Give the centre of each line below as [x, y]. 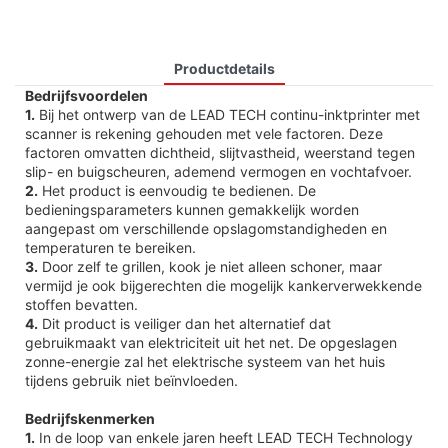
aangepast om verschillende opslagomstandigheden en [206, 228]
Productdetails [224, 68]
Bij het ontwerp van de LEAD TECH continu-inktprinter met [227, 114]
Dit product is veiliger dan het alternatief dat [184, 323]
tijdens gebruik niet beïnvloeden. [131, 380]
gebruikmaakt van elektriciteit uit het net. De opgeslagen [211, 342]
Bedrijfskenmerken [90, 418]
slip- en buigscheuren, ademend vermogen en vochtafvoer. [218, 171]
